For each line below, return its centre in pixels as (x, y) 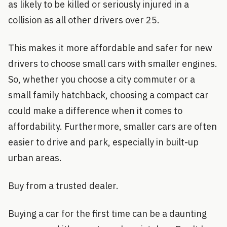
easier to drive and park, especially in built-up (103, 142)
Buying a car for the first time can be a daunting (107, 213)
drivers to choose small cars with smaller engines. (113, 63)
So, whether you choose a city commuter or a (102, 79)
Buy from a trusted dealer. (63, 185)
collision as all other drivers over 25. (84, 20)
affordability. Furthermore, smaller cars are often (112, 126)
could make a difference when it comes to (95, 110)
